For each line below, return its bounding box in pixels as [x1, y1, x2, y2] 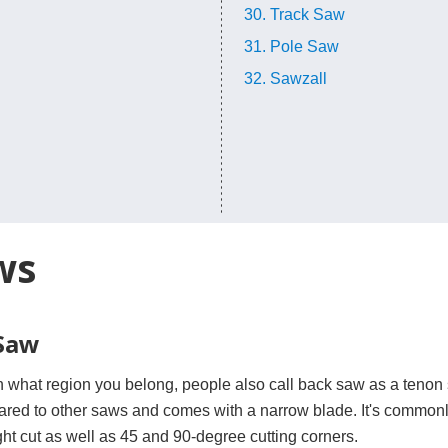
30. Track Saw [244, 6, 345, 23]
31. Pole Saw [244, 38, 339, 55]
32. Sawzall [244, 70, 327, 87]
